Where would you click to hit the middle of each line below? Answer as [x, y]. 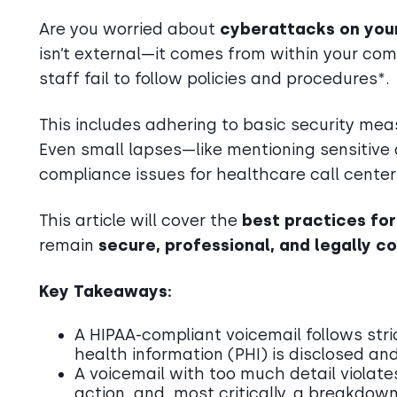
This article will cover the [140, 220]
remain [69, 245]
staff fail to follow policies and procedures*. [214, 78]
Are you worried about [129, 29]
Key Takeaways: [105, 291]
